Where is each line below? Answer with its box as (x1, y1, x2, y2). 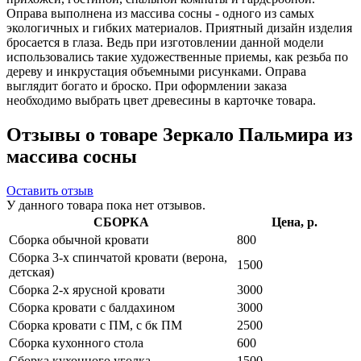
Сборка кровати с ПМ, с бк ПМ (9, 317, 182, 332)
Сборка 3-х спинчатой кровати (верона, (9, 250, 227, 264)
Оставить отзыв (6, 183, 93, 197)
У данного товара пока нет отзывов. (6, 197, 205, 212)
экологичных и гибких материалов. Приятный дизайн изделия (6, 20, 352, 35)
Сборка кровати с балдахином (9, 300, 175, 314)
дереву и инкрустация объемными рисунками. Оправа (6, 64, 306, 78)
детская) (9, 264, 54, 279)
